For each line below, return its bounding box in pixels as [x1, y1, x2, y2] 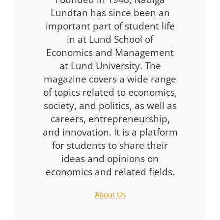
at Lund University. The [59, 59, 161, 72]
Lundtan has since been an [50, 6, 170, 19]
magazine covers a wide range [44, 72, 176, 85]
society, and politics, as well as [43, 99, 177, 111]
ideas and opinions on [61, 152, 159, 165]
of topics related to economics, [43, 85, 177, 98]
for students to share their [52, 138, 168, 151]
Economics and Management [46, 46, 174, 58]
